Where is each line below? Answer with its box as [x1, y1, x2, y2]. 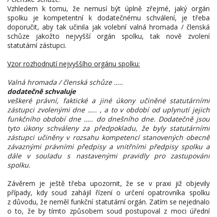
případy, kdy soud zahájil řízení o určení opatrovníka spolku [7, 188, 210, 197]
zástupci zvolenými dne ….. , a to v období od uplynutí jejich [7, 105, 210, 114]
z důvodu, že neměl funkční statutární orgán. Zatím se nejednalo [7, 197, 210, 206]
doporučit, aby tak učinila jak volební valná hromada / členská [7, 22, 210, 31]
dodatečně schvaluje [7, 87, 76, 96]
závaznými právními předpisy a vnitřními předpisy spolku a [7, 142, 210, 151]
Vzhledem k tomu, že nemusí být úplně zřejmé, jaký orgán [7, 4, 210, 13]
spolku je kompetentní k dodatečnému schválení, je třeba [7, 13, 210, 22]
